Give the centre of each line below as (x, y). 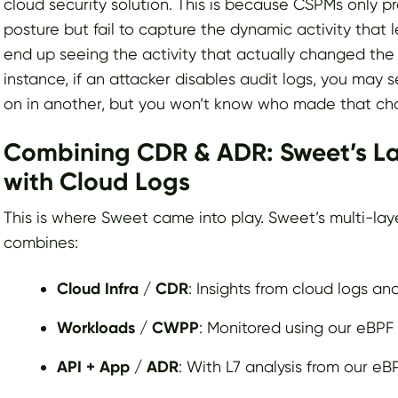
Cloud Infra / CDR (123, 289)
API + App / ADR (118, 367)
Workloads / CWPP (128, 328)
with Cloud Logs (97, 182)
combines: (41, 243)
